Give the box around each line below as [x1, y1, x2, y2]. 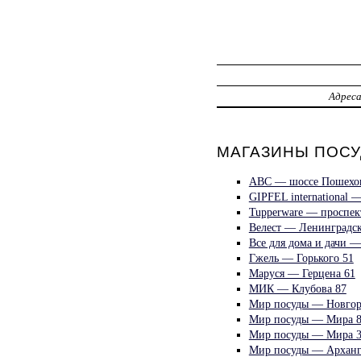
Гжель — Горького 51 [248, 251, 354, 264]
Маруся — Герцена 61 [248, 266, 355, 280]
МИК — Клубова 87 [248, 281, 346, 295]
